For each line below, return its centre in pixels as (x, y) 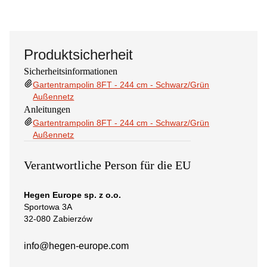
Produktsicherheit (78, 55)
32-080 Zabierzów (58, 219)
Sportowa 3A (48, 207)
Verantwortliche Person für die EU (107, 165)
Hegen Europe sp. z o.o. (72, 195)
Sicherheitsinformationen (71, 71)
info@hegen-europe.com (76, 246)
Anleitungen (47, 109)
